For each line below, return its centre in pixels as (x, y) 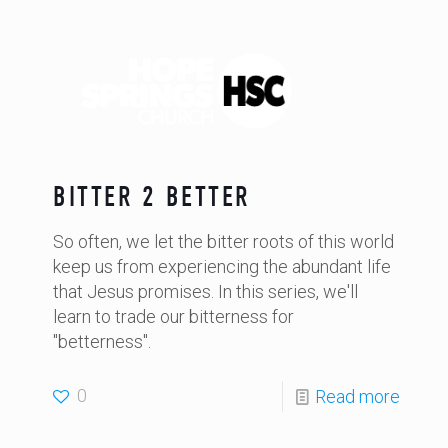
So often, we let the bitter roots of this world (223, 241)
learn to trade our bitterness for (173, 316)
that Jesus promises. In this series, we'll (205, 291)
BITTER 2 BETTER (151, 197)
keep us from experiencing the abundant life (222, 266)
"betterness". (102, 341)
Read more (357, 396)
